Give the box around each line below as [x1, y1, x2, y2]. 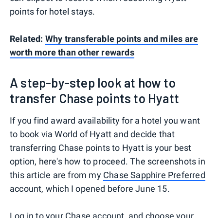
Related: [10, 33, 45, 44]
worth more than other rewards [10, 47, 134, 57]
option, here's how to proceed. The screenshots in [10, 156, 205, 166]
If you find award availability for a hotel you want [10, 115, 200, 126]
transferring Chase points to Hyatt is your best [10, 142, 192, 153]
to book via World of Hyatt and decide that [10, 128, 175, 139]
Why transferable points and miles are [45, 33, 199, 44]
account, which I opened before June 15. [10, 183, 170, 194]
